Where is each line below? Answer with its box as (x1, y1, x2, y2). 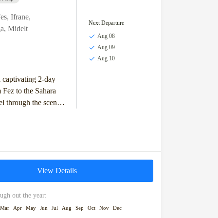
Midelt (7, 24, 28, 33)
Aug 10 (97, 55, 115, 62)
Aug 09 (97, 44, 115, 51)
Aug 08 (97, 33, 115, 40)
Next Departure (88, 19, 124, 27)
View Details (37, 166, 77, 175)
